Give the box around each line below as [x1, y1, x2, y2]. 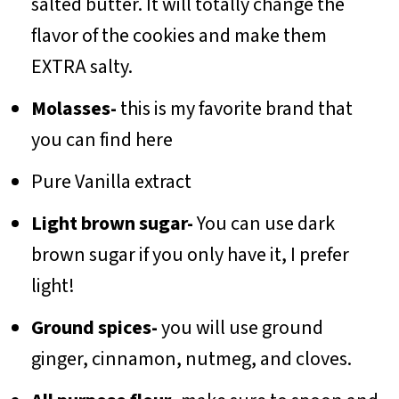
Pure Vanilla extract [30, 167, 191, 196]
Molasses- [30, 94, 117, 123]
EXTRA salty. [30, 52, 133, 81]
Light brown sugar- [30, 208, 193, 238]
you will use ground [160, 313, 323, 342]
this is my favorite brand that [116, 94, 353, 123]
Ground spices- [30, 313, 161, 342]
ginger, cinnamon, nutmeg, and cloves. [30, 344, 355, 373]
